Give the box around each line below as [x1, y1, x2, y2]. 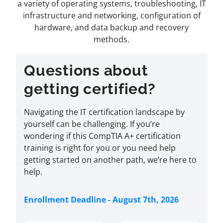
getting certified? [24, 80, 156, 98]
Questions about [24, 62, 148, 79]
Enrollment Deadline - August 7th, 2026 [24, 194, 179, 205]
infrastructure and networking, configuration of [22, 10, 201, 21]
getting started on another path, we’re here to [24, 154, 197, 165]
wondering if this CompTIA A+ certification [24, 130, 181, 141]
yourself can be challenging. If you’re [24, 118, 160, 129]
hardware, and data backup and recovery [34, 22, 189, 33]
